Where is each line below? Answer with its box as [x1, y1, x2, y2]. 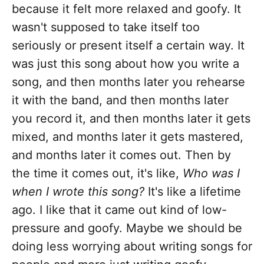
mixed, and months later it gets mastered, [12, 130, 243, 144]
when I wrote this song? [12, 184, 148, 199]
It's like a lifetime [148, 184, 241, 199]
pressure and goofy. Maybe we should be [12, 221, 242, 236]
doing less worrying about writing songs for [12, 239, 252, 254]
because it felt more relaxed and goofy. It [12, 2, 241, 16]
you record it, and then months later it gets [12, 111, 250, 126]
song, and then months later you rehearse [12, 75, 245, 90]
